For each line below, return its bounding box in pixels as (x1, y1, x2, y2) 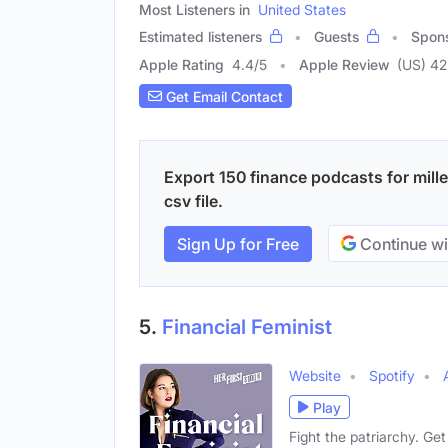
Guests (314, 28, 359, 46)
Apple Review (299, 56, 389, 74)
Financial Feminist (162, 315, 332, 340)
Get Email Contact (162, 87, 283, 105)
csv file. (164, 191, 223, 212)
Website (289, 367, 341, 385)
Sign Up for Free (177, 233, 299, 254)
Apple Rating (139, 56, 224, 74)
